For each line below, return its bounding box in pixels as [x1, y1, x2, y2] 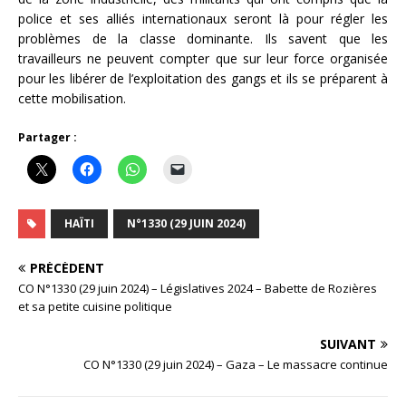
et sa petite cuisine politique [18, 297, 172, 314]
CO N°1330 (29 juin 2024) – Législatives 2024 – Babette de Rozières [18, 279, 377, 296]
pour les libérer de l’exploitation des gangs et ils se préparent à [18, 69, 388, 87]
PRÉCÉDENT [30, 258, 104, 276]
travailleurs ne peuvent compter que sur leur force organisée [18, 49, 388, 67]
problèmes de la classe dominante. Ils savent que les [18, 29, 388, 47]
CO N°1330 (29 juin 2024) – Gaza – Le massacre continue [83, 355, 388, 372]
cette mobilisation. [18, 89, 126, 107]
